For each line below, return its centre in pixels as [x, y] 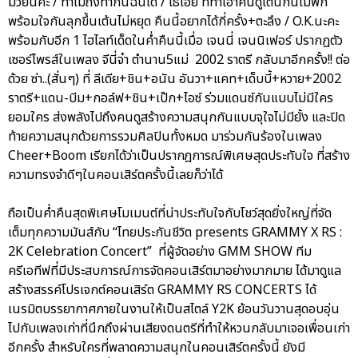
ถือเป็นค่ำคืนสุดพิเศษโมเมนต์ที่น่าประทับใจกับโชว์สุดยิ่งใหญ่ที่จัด [170, 214]
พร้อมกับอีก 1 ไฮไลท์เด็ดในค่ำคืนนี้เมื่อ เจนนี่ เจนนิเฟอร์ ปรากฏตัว [175, 41]
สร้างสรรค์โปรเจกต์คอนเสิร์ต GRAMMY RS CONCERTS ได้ [162, 290]
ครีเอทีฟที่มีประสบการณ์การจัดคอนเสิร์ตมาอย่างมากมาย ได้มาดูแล [175, 271]
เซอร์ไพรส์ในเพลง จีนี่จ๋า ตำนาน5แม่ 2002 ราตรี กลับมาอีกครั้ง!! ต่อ [179, 60]
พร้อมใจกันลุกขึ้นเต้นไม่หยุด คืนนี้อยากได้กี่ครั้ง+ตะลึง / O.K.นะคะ [173, 22]
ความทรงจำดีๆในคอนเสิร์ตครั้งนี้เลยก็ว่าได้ [115, 175]
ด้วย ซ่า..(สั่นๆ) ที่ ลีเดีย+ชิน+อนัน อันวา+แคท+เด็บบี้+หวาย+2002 [175, 80]
